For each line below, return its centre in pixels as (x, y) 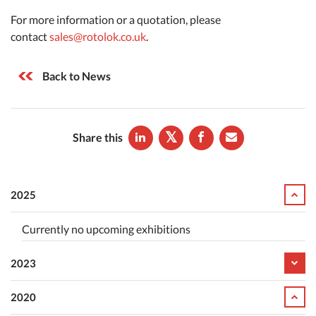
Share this (97, 138)
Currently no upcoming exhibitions (106, 229)
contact (30, 36)
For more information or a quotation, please (116, 19)
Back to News (77, 75)
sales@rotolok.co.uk (98, 36)
